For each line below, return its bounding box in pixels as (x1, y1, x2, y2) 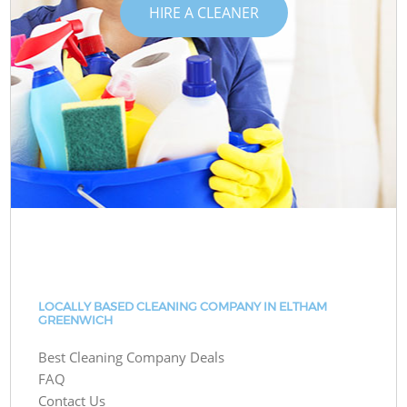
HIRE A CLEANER (148, 2, 259, 23)
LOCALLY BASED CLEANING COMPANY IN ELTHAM (38, 299, 328, 313)
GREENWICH (38, 313, 114, 327)
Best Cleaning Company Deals (38, 348, 225, 367)
